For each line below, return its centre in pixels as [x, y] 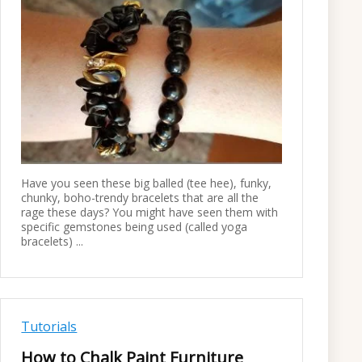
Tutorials [49, 327]
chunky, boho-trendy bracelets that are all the [140, 198]
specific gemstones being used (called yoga [135, 227]
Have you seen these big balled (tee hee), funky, [147, 183]
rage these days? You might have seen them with [150, 213]
